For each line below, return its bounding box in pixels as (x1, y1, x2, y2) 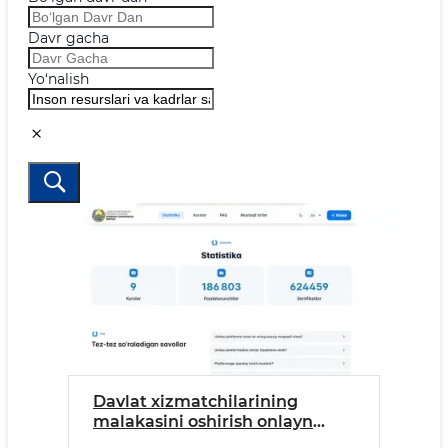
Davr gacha (28, 28, 109, 47)
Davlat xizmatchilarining (93, 391, 298, 411)
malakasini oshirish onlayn (93, 411, 313, 431)
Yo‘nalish (28, 69, 89, 88)
